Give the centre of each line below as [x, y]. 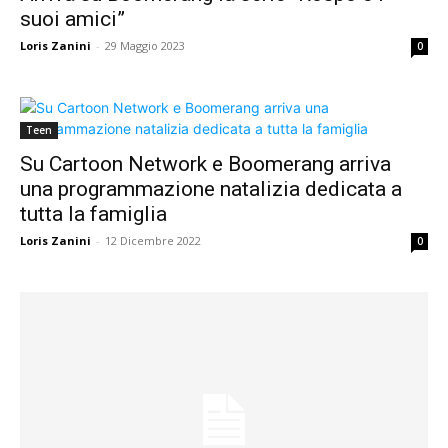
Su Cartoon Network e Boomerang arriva [205, 164]
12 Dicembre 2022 [153, 241]
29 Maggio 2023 [145, 46]
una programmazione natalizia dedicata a [211, 189]
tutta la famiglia [93, 214]
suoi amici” [72, 19]
